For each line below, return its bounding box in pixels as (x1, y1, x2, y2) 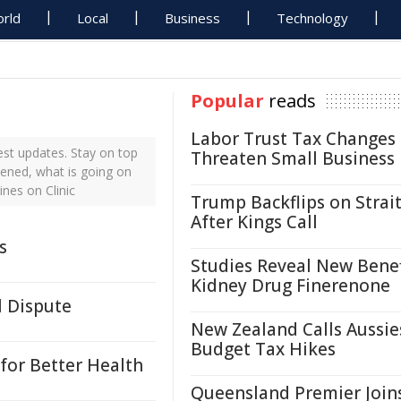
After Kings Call (191, 210, 318, 234)
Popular (191, 89, 264, 113)
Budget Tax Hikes (191, 337, 336, 361)
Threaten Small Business (191, 147, 395, 170)
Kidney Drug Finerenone (191, 274, 390, 297)
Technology (277, 9, 349, 27)
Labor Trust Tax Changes (191, 127, 396, 150)
